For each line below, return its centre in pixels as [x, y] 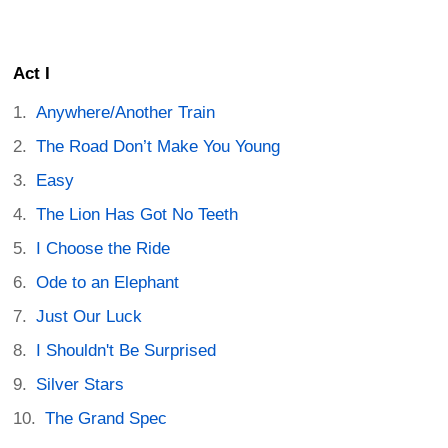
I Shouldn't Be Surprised [126, 351]
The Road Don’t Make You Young [158, 147]
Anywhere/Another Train [126, 113]
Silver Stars [80, 385]
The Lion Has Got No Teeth [137, 215]
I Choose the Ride [103, 249]
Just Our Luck [89, 317]
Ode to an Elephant [108, 283]
